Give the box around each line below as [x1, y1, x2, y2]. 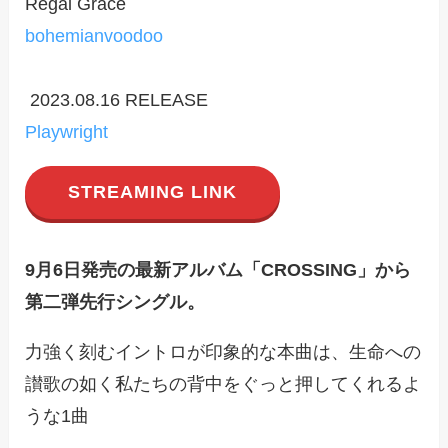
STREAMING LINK [67, 182, 237, 203]
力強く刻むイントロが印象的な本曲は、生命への [25, 342, 422, 363]
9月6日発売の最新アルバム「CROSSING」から [25, 260, 412, 281]
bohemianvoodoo [25, 25, 164, 46]
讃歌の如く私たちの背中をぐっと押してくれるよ [25, 374, 422, 395]
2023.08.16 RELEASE [25, 89, 209, 110]
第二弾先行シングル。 [25, 292, 206, 313]
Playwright [25, 121, 109, 142]
